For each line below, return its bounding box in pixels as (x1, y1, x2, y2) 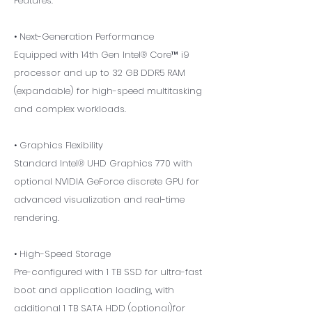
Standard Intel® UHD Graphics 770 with (14, 157, 192, 170)
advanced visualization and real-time (14, 193, 185, 206)
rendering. (14, 211, 59, 224)
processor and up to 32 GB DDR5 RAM (14, 66, 185, 79)
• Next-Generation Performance (14, 30, 154, 43)
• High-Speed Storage (14, 247, 111, 260)
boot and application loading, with (14, 283, 174, 297)
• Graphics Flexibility (14, 139, 103, 152)
